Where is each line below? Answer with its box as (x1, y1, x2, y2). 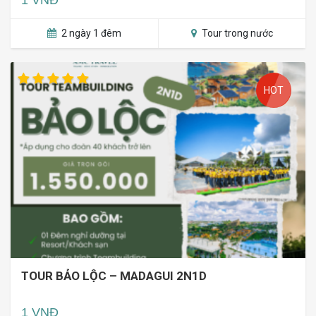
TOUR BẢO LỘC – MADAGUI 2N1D (21, 269, 207, 284)
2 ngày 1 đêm (59, 27, 121, 39)
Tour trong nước (199, 27, 273, 39)
